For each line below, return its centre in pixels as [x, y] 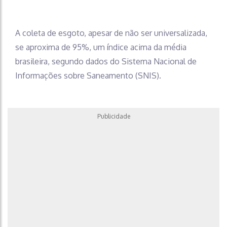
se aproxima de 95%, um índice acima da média [101, 47]
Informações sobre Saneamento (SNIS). [88, 75]
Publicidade [113, 116]
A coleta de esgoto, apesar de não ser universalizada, [111, 33]
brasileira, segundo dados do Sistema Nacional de [106, 61]
